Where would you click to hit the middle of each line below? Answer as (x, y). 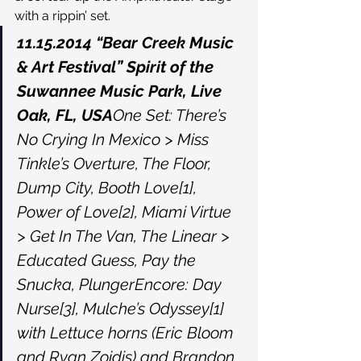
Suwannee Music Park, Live (121, 91)
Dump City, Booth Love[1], (109, 188)
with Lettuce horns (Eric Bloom (127, 333)
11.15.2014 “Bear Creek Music (127, 43)
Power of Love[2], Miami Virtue (126, 212)
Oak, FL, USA (65, 115)
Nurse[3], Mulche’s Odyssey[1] (122, 309)
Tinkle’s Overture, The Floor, (116, 164)
